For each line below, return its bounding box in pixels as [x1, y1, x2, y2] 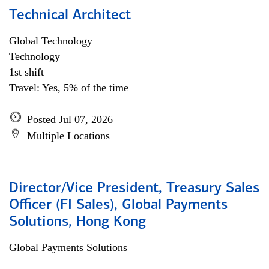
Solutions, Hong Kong [9, 215, 146, 229]
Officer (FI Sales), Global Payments [9, 198, 228, 213]
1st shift [9, 66, 44, 78]
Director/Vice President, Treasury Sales [9, 181, 259, 196]
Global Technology [9, 35, 92, 47]
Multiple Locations [27, 130, 110, 142]
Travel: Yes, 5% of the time [9, 82, 128, 94]
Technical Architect [9, 8, 131, 23]
